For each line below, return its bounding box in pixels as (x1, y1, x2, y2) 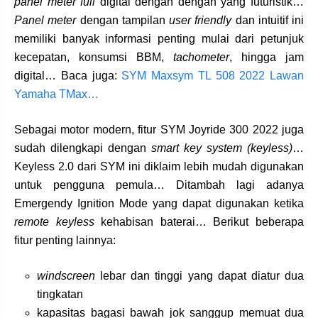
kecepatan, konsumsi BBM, (14, 50, 173, 63)
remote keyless (14, 215, 94, 228)
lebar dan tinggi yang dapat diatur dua (95, 269, 304, 282)
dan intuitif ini (231, 13, 304, 26)
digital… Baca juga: (14, 69, 122, 82)
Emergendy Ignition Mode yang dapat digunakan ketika (14, 197, 304, 209)
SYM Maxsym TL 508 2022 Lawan (121, 69, 304, 82)
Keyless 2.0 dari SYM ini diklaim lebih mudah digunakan (14, 160, 304, 172)
